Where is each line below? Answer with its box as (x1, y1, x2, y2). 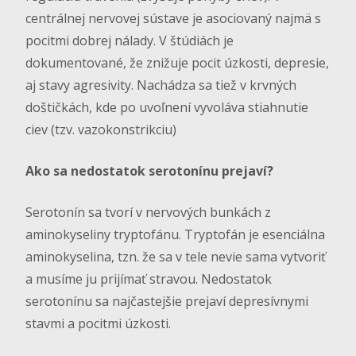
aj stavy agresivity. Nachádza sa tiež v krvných (25, 76, 296, 95)
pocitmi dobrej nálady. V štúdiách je (25, 32, 234, 50)
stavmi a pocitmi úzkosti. (25, 315, 171, 333)
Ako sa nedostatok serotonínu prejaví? (25, 162, 273, 180)
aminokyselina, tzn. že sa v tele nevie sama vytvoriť (25, 248, 326, 266)
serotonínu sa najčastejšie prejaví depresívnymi (25, 292, 308, 311)
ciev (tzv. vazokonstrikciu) (25, 121, 176, 139)
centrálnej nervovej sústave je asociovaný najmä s (25, 10, 321, 28)
